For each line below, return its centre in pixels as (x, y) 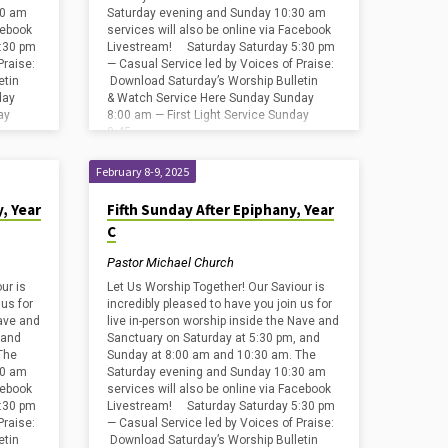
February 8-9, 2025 (143, 172)
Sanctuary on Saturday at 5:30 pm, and (214, 338)
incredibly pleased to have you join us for (220, 304)
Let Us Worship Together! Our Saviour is (216, 287)
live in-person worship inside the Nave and (223, 321)
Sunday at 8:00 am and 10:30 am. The (212, 355)
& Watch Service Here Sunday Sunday (211, 98)
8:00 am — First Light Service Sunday (208, 115)
